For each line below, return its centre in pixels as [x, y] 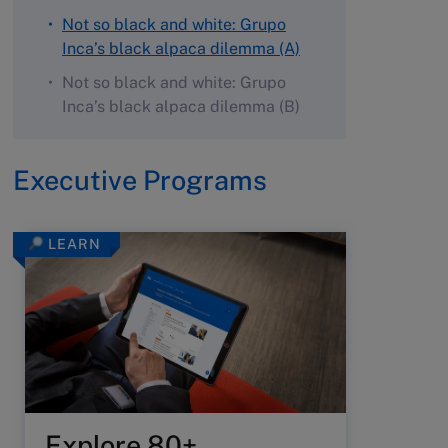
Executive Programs [140, 180]
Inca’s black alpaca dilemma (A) [181, 48]
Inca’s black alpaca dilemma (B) [181, 106]
